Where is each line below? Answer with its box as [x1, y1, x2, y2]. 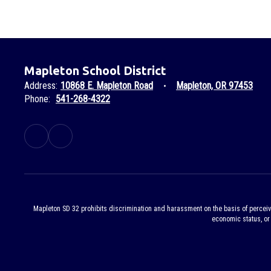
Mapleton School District [24, 64, 166, 77]
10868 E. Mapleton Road [60, 80, 153, 91]
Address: [24, 80, 57, 91]
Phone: [24, 93, 50, 105]
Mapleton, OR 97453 [176, 80, 253, 91]
